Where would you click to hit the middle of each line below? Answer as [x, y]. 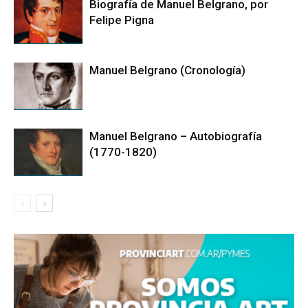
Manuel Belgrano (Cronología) [167, 70]
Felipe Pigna [122, 20]
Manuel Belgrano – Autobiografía [176, 136]
